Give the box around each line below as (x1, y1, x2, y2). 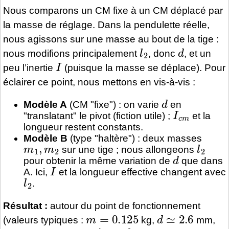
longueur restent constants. (24, 121, 143, 132)
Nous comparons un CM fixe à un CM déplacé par (3, 5, 223, 16)
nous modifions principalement (3, 48, 140, 59)
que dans (178, 155, 223, 167)
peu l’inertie (3, 62, 56, 73)
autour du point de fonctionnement (48, 200, 200, 212)
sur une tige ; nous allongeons (59, 144, 197, 155)
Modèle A (24, 99, 67, 110)
